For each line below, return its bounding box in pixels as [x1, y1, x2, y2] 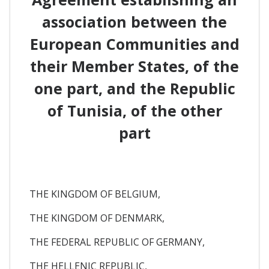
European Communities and [29, 34, 240, 55]
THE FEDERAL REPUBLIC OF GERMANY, [29, 235, 205, 249]
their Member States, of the [30, 56, 239, 77]
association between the [42, 11, 227, 32]
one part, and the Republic [34, 78, 235, 99]
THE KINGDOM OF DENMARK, [29, 211, 165, 225]
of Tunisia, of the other [47, 100, 222, 121]
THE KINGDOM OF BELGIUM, [29, 187, 160, 201]
